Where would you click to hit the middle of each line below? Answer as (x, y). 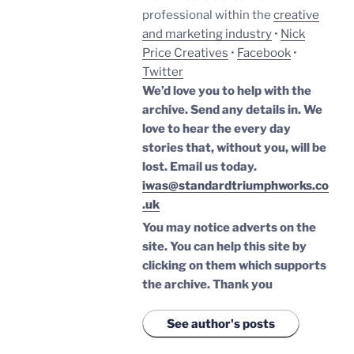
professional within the (208, 15)
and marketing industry (207, 34)
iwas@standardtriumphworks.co (235, 185)
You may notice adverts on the (229, 227)
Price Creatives (185, 53)
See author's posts (221, 324)
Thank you (243, 284)
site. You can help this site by (224, 246)
